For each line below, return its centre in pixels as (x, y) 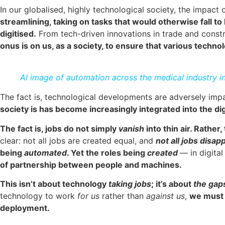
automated (45, 152)
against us (165, 196)
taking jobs (130, 184)
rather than (124, 196)
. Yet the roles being (107, 152)
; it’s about (172, 184)
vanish (132, 128)
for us (88, 196)
